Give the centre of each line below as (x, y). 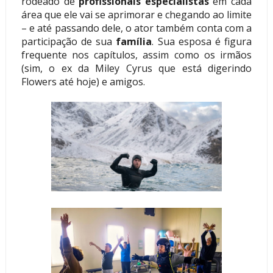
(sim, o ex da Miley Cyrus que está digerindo (136, 69)
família (134, 42)
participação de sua (69, 42)
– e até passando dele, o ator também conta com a (136, 28)
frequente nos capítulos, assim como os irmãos (136, 55)
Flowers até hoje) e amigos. (83, 82)
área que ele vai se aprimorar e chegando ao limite (136, 15)
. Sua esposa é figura (202, 42)
